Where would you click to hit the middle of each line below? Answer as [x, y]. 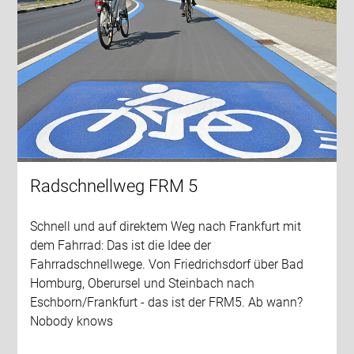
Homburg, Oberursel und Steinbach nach [143, 284]
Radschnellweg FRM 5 [114, 186]
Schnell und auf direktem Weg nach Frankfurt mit [166, 227]
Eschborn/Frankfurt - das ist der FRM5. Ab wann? [167, 303]
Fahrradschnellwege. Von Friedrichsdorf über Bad [167, 265]
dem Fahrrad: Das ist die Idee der [121, 246]
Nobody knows [72, 322]
